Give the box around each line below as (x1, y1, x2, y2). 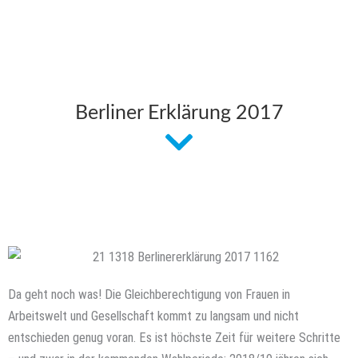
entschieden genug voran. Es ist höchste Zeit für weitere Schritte (8, 329, 340, 345)
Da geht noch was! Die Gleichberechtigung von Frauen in (8, 286, 290, 302)
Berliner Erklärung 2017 (74, 103, 284, 124)
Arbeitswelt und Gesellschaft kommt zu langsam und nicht (8, 308, 299, 324)
